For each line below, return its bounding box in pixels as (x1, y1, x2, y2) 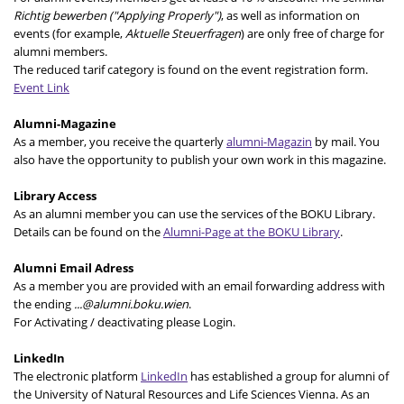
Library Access (14, 187, 96, 204)
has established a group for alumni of (188, 367, 389, 384)
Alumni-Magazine (14, 115, 116, 132)
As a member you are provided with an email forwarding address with (14, 277, 385, 294)
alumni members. (14, 42, 107, 60)
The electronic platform (14, 367, 141, 384)
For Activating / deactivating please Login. (14, 313, 235, 330)
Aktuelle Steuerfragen (125, 24, 241, 41)
